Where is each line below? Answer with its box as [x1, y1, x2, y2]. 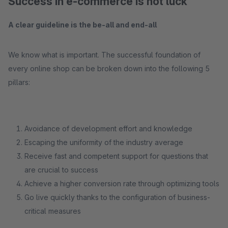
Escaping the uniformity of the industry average [24, 138, 183, 147]
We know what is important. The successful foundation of [8, 50, 201, 59]
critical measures [24, 207, 81, 215]
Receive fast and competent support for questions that [24, 152, 208, 160]
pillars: [8, 78, 30, 87]
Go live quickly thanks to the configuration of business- [24, 193, 210, 202]
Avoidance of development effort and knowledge [24, 124, 192, 133]
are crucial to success [24, 165, 98, 174]
